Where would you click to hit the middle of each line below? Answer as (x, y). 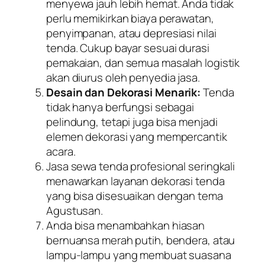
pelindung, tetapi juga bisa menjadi (132, 122)
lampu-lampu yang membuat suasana (139, 255)
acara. (61, 152)
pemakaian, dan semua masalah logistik (143, 63)
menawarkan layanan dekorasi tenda (135, 181)
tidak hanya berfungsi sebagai (120, 107)
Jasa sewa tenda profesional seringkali (141, 167)
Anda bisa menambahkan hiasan (126, 226)
